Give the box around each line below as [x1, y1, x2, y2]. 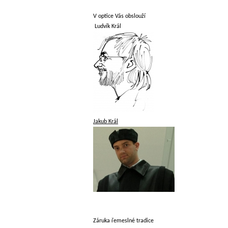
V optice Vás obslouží [93, 13, 146, 19]
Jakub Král [93, 119, 118, 125]
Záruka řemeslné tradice [93, 218, 154, 224]
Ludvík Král [93, 23, 121, 30]
